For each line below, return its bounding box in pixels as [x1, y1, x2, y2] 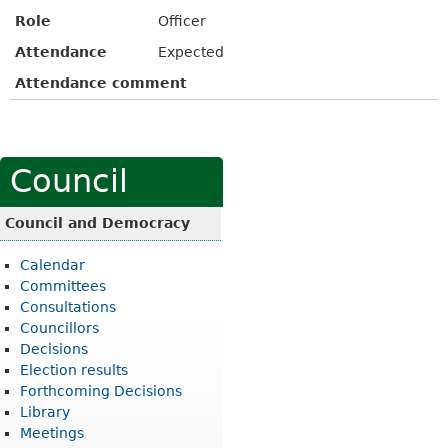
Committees [20, 277, 106, 294]
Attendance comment [15, 74, 187, 91]
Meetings [20, 424, 84, 441]
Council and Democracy [5, 214, 190, 231]
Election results [20, 361, 128, 378]
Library [20, 403, 70, 420]
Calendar [20, 256, 85, 273]
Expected [158, 43, 225, 60]
